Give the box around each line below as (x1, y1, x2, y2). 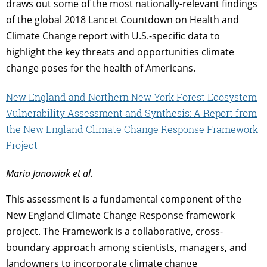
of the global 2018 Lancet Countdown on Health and (6, 13, 239, 26)
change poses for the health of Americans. (6, 61, 195, 74)
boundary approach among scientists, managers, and (6, 241, 247, 254)
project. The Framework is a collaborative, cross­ (6, 225, 223, 238)
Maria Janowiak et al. (6, 167, 93, 181)
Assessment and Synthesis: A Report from (67, 106, 257, 119)
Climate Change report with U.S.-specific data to (6, 29, 220, 42)
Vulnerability (6, 106, 67, 119)
